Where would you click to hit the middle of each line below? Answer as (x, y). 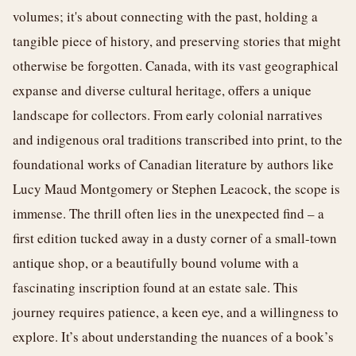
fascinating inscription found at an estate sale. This (155, 287)
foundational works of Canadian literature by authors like (173, 164)
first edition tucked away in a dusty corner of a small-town (175, 238)
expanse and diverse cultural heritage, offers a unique (162, 90)
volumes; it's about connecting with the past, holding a (165, 16)
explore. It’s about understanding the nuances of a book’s (173, 337)
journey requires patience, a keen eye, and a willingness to (176, 312)
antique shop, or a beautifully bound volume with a (156, 263)
